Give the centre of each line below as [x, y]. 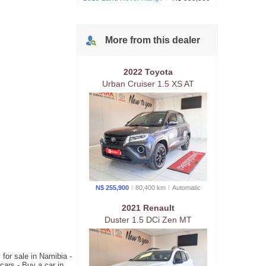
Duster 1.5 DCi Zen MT [148, 220]
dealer [185, 40]
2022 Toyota [148, 72]
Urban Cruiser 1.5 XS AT [148, 83]
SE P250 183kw [109, 7]
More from [129, 40]
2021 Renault [148, 208]
